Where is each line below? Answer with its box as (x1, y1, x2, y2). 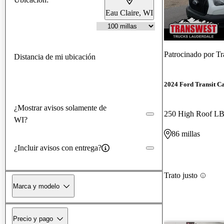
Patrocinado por (164, 49, 216, 58)
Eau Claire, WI (105, 8, 153, 17)
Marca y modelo (13, 182, 59, 190)
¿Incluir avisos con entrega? (14, 143, 101, 152)
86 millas (171, 129, 200, 138)
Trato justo (164, 171, 197, 180)
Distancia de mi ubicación (14, 52, 95, 61)
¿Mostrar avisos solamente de (14, 103, 106, 112)
